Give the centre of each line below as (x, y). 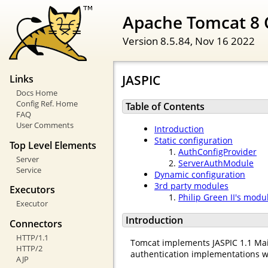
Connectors (36, 223)
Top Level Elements (53, 145)
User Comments (45, 125)
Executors (32, 190)
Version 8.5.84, (159, 40)
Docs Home (36, 93)
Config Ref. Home (47, 104)
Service (28, 170)
